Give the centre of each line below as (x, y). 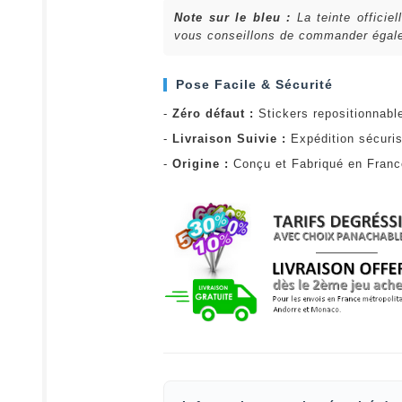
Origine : (201, 163)
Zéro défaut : (213, 113)
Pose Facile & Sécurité (254, 84)
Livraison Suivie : (229, 138)
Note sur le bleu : (233, 17)
